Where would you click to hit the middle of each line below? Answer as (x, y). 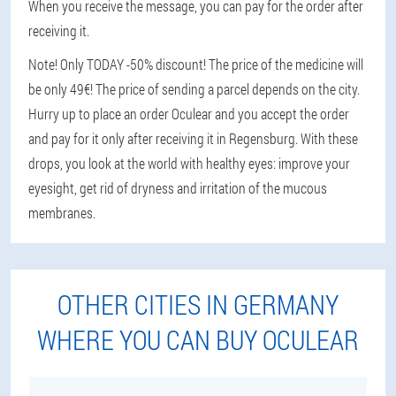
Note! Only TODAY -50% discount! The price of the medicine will (196, 64)
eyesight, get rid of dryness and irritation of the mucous (178, 188)
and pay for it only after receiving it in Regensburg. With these (193, 138)
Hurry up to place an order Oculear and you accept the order (189, 114)
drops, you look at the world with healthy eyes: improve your (189, 163)
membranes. (62, 213)
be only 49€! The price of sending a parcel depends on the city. (194, 89)
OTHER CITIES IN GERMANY (198, 305)
